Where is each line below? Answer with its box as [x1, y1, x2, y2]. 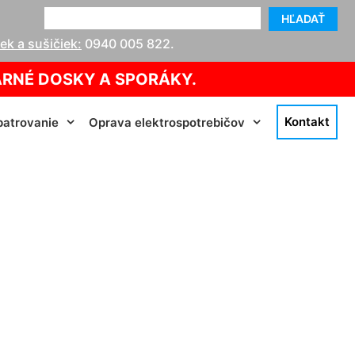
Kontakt [284, 113, 330, 129]
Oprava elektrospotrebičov [89, 114, 245, 130]
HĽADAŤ [281, 12, 325, 25]
